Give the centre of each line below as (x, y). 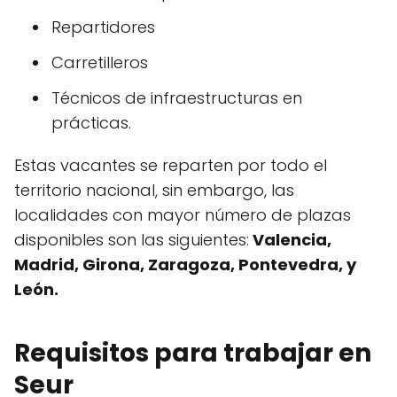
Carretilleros (100, 62)
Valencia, (290, 239)
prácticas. (91, 122)
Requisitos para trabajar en (193, 353)
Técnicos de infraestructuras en (177, 97)
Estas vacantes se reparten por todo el (171, 165)
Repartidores (103, 27)
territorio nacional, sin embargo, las (154, 190)
